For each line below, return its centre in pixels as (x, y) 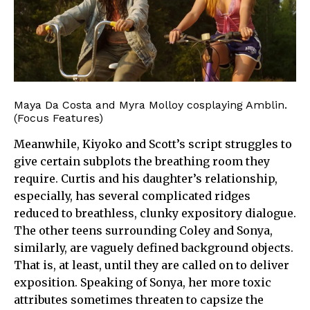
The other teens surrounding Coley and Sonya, (143, 230)
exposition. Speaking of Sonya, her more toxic (143, 282)
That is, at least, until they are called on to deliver (152, 265)
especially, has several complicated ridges (132, 195)
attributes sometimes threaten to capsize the (139, 299)
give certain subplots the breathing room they (142, 161)
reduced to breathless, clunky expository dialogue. (155, 213)
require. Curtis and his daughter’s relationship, (146, 178)
